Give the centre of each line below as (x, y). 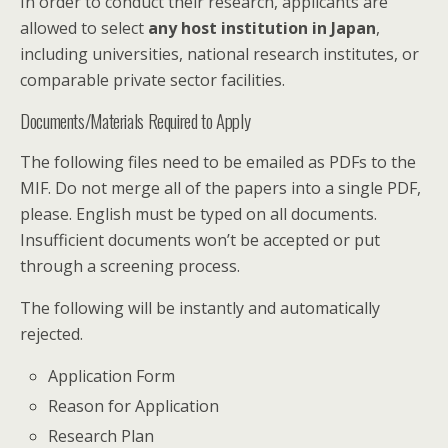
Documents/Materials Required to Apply (135, 120)
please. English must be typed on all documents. (198, 213)
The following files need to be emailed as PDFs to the (218, 161)
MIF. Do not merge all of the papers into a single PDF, (220, 187)
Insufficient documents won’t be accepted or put (200, 239)
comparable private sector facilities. (152, 79)
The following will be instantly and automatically (200, 307)
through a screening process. (130, 265)
